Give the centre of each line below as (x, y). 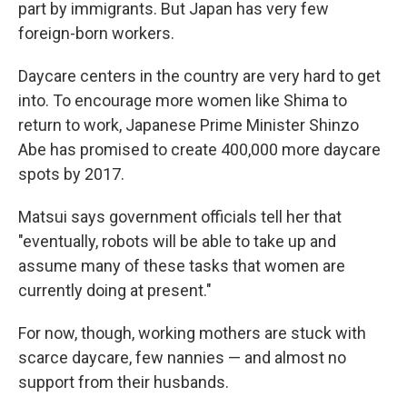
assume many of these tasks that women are (182, 266)
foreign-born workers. (96, 34)
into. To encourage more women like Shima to (183, 101)
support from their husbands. (124, 382)
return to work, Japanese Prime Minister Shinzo (189, 125)
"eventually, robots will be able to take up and (177, 242)
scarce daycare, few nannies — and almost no (182, 358)
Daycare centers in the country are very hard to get (199, 76)
